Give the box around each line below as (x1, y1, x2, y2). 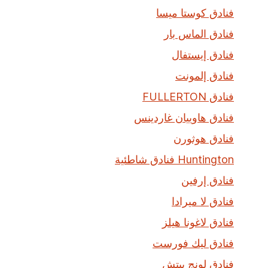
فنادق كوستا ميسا (156, 7, 234, 19)
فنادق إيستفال (172, 48, 234, 61)
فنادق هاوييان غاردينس (134, 111, 234, 124)
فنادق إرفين (181, 174, 234, 187)
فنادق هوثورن (173, 132, 234, 145)
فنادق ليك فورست (153, 237, 234, 249)
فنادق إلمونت (175, 69, 234, 82)
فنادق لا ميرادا (172, 195, 234, 208)
